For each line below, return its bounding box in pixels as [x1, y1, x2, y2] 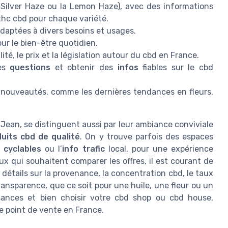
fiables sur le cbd [138, 62, 214, 72]
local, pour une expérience [104, 144, 214, 154]
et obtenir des [50, 62, 118, 72]
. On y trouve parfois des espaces [80, 131, 214, 141]
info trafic [62, 144, 105, 154]
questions [10, 62, 51, 72]
